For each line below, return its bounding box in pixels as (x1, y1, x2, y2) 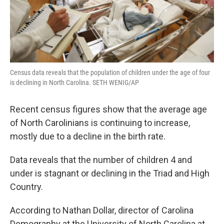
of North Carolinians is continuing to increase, (10, 117, 190, 128)
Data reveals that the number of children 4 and (10, 154, 192, 165)
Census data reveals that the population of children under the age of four (10, 68, 210, 76)
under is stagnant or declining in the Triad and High (10, 168, 209, 178)
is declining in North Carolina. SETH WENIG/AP (10, 78, 139, 86)
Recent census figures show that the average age (10, 104, 207, 114)
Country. (10, 181, 43, 192)
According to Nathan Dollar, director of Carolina (10, 205, 193, 215)
